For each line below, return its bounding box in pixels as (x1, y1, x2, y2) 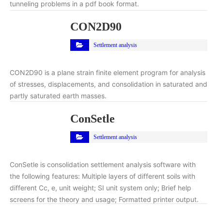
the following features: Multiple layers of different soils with (10, 171, 195, 180)
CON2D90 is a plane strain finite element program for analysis (10, 68, 205, 77)
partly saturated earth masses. (10, 91, 107, 100)
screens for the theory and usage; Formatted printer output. (10, 195, 199, 203)
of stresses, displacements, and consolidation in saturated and (10, 79, 207, 88)
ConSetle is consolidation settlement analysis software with (10, 160, 196, 169)
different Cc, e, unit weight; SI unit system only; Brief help (10, 183, 191, 192)
